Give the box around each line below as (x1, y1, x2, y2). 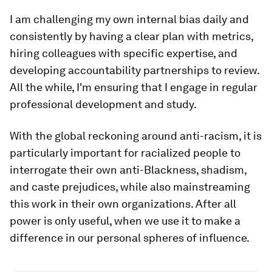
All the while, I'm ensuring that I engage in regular (10, 81, 257, 94)
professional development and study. (10, 98, 197, 111)
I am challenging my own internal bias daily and (10, 13, 249, 26)
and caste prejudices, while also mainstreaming (10, 180, 250, 194)
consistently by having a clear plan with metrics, (10, 30, 253, 43)
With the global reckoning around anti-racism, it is (10, 129, 262, 143)
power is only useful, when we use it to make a (10, 214, 240, 228)
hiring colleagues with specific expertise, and (10, 47, 237, 60)
